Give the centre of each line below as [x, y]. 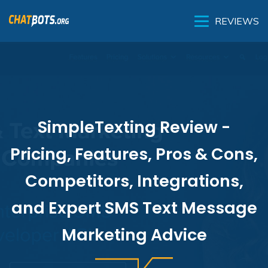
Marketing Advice [134, 235]
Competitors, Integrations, [134, 181]
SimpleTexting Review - [134, 127]
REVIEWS [237, 21]
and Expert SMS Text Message [134, 208]
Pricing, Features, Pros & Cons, [134, 154]
